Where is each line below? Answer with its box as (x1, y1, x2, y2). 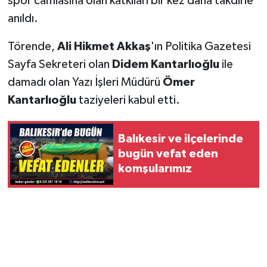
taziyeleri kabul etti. (78, 94, 180, 106)
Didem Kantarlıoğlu (111, 58, 222, 70)
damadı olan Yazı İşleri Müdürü (7, 76, 163, 88)
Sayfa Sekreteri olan (7, 58, 112, 70)
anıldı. (7, 12, 38, 24)
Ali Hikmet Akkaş (57, 40, 151, 52)
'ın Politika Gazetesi (150, 40, 251, 52)
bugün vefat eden (118, 148, 218, 160)
